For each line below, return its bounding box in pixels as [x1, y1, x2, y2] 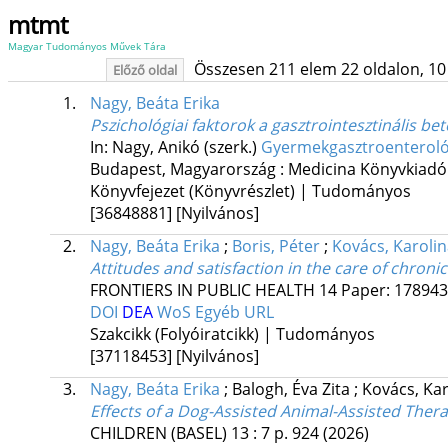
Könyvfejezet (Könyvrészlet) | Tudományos [89, 180, 411, 203]
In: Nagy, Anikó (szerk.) [89, 136, 261, 159]
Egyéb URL [194, 301, 274, 324]
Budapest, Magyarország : [89, 158, 288, 181]
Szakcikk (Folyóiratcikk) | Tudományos [89, 323, 375, 346]
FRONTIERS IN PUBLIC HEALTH [89, 279, 315, 302]
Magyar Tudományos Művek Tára [8, 39, 166, 53]
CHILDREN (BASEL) [89, 422, 227, 445]
